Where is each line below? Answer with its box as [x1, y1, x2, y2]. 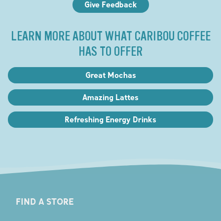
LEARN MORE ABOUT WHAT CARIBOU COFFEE [10, 28, 211, 44]
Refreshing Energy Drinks [65, 114, 156, 124]
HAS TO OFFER [78, 43, 143, 59]
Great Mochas [85, 70, 136, 80]
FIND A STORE [15, 196, 74, 207]
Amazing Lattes [82, 92, 139, 102]
